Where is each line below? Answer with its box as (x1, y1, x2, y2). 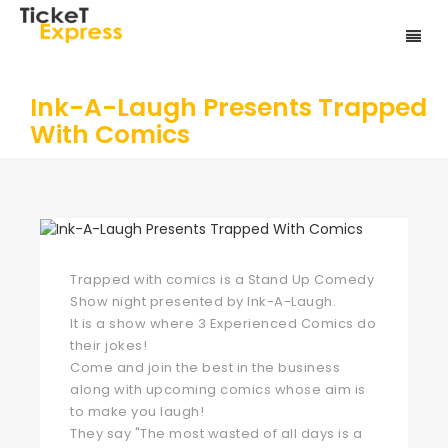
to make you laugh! (70, 402, 204, 422)
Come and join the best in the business (70, 358, 340, 378)
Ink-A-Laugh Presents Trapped (30, 90, 427, 125)
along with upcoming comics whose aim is (70, 380, 366, 400)
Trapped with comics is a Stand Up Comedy (70, 270, 374, 290)
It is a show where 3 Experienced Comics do (70, 314, 376, 334)
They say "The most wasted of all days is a (70, 424, 362, 444)
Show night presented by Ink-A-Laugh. (70, 292, 336, 312)
